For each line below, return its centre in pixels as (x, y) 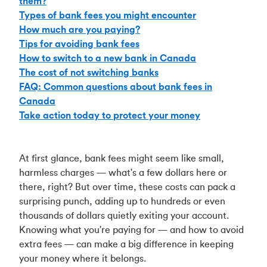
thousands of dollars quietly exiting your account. (124, 215)
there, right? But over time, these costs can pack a (127, 187)
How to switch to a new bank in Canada (108, 58)
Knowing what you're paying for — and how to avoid (131, 229)
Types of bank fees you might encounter (108, 15)
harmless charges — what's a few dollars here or (123, 172)
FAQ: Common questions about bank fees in (116, 86)
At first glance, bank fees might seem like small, (122, 158)
